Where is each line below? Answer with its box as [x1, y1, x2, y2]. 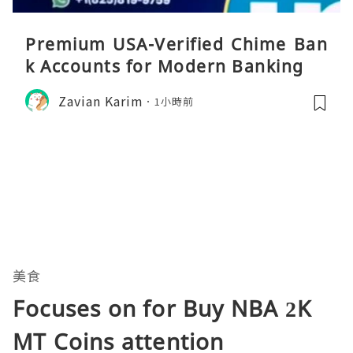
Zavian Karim [58, 91, 143, 110]
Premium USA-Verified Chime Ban [25, 33, 328, 56]
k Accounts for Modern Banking [25, 55, 304, 78]
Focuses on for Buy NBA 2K [13, 293, 312, 324]
